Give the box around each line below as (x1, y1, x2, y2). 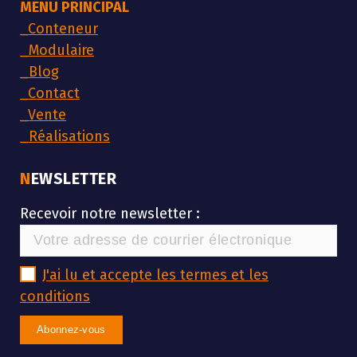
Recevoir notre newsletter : (20, 204, 200, 222)
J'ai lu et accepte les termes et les (42, 265, 269, 284)
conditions (20, 287, 90, 305)
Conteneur (28, 19, 98, 37)
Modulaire (29, 41, 94, 59)
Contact (28, 84, 80, 102)
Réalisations (29, 127, 110, 145)
